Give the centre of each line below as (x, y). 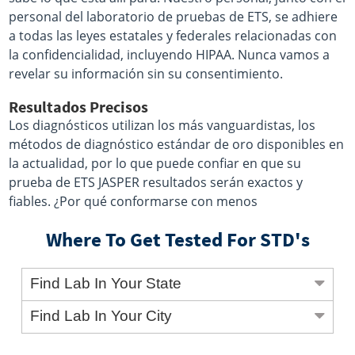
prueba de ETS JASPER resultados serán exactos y (156, 183)
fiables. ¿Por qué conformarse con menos (134, 202)
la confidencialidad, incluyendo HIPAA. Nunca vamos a (170, 55)
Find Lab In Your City (101, 316)
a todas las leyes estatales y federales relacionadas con (173, 36)
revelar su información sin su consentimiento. (146, 74)
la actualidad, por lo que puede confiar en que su (155, 164)
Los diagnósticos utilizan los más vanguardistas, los (162, 126)
